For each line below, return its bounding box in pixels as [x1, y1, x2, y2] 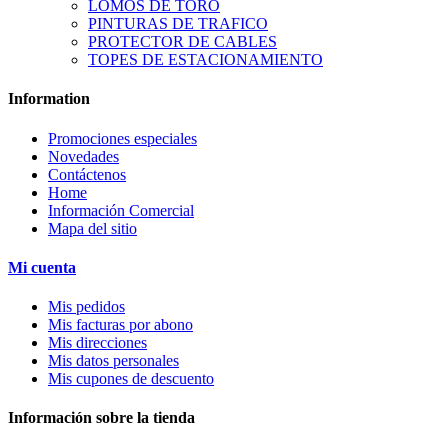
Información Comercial [48, 201, 194, 219]
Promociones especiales [48, 129, 197, 147]
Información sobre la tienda [8, 409, 195, 427]
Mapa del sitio [48, 219, 137, 237]
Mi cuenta [8, 258, 76, 276]
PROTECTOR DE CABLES [88, 33, 277, 51]
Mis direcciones [48, 334, 147, 352]
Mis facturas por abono [48, 316, 193, 334]
